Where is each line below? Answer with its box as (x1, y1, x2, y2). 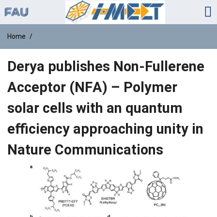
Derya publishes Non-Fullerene (7, 58, 204, 75)
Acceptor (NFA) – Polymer (7, 79, 177, 95)
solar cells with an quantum (7, 100, 183, 116)
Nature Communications (7, 141, 163, 158)
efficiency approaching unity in (7, 121, 203, 137)
